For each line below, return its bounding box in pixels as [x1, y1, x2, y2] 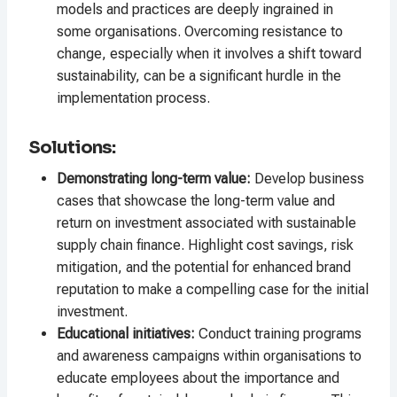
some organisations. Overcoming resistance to [57, 23, 343, 41]
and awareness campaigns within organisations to [57, 347, 362, 365]
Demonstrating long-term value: [57, 170, 251, 188]
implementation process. [57, 90, 210, 107]
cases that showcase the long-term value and [57, 192, 335, 210]
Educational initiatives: [57, 325, 198, 343]
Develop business [251, 170, 364, 188]
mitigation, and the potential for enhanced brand [57, 259, 351, 276]
